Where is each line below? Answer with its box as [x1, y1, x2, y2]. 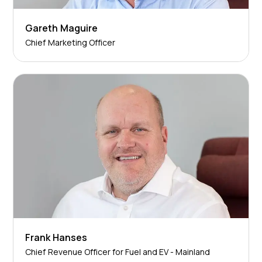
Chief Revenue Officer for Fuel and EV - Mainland [25, 246, 211, 257]
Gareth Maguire [25, 22, 98, 35]
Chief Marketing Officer [25, 37, 115, 49]
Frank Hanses [25, 230, 87, 244]
